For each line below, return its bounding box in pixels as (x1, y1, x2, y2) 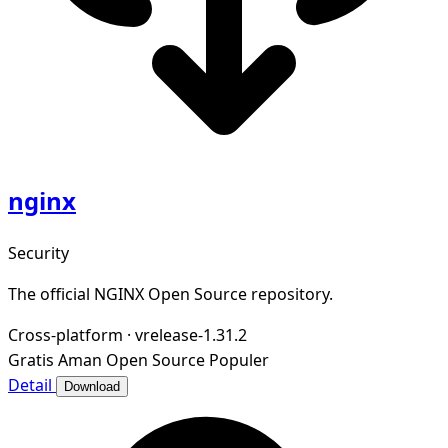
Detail (8, 373, 56, 396)
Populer (209, 348, 269, 371)
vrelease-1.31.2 (135, 323, 247, 346)
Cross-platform (8, 323, 123, 346)
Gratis (8, 348, 54, 371)
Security (8, 241, 69, 264)
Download (64, 378, 120, 394)
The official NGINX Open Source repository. (8, 282, 333, 305)
